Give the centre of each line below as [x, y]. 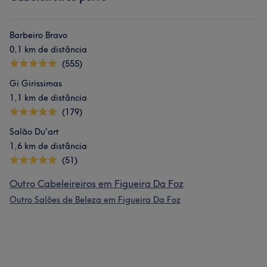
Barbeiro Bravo [38, 35]
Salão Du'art [34, 132]
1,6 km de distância [48, 146]
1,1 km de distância [48, 98]
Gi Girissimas [36, 83]
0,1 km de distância [48, 49]
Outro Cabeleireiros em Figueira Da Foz [97, 184]
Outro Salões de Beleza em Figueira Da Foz [95, 200]
